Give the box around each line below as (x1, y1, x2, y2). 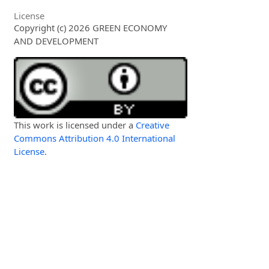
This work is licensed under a (14, 118, 136, 131)
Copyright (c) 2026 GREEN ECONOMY (14, 22, 168, 34)
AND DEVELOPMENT (14, 35, 99, 47)
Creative (136, 118, 170, 131)
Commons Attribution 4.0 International (14, 131, 176, 144)
